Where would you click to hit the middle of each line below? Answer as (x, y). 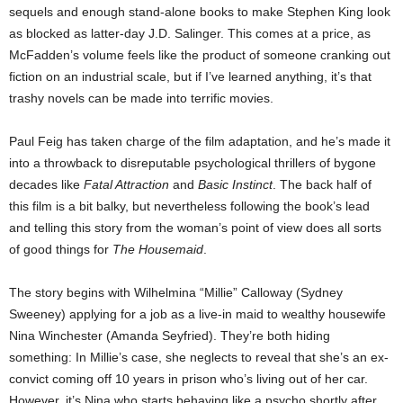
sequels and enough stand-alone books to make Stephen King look (200, 11)
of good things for (61, 249)
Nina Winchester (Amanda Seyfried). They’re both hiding (170, 335)
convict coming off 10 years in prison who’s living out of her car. (188, 378)
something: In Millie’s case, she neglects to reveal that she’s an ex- (199, 357)
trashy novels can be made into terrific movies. (141, 98)
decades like (46, 184)
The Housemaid (158, 249)
